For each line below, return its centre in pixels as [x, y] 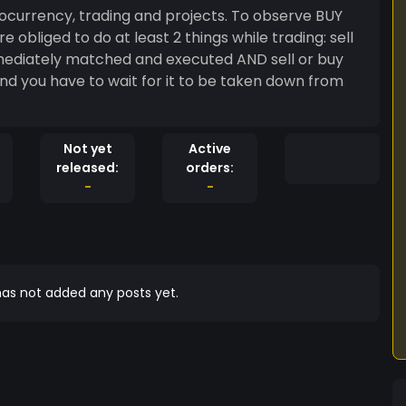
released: [87, 168]
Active [210, 149]
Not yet [87, 149]
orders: [210, 168]
